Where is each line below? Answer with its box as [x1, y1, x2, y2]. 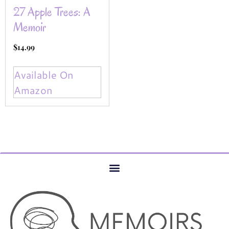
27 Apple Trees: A [13, 4, 90, 20]
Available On [14, 67, 73, 82]
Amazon [14, 83, 52, 98]
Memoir [13, 19, 46, 36]
